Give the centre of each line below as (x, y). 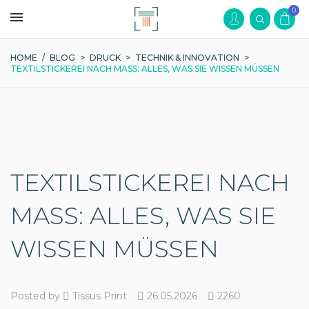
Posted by (37, 296)
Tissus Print (98, 296)
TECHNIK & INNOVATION (187, 58)
